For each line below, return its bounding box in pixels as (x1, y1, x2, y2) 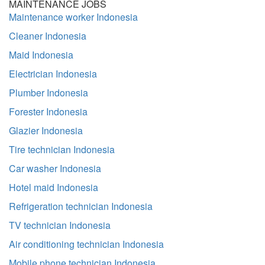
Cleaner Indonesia (9, 29, 86, 43)
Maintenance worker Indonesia (9, 10, 138, 24)
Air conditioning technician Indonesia (9, 237, 164, 251)
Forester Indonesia (9, 105, 88, 118)
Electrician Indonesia (9, 67, 97, 80)
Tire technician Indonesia (9, 143, 115, 156)
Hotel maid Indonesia (9, 180, 98, 194)
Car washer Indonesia (9, 161, 101, 175)
